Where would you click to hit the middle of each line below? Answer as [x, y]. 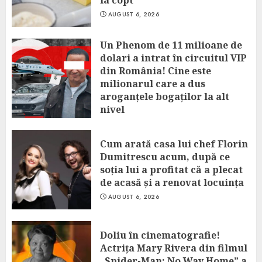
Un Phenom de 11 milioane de [171, 45]
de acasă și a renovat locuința [172, 182]
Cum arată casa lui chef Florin [174, 144]
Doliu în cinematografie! [160, 235]
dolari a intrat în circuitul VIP [173, 58]
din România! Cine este [156, 71]
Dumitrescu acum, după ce [165, 157]
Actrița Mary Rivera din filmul [174, 248]
